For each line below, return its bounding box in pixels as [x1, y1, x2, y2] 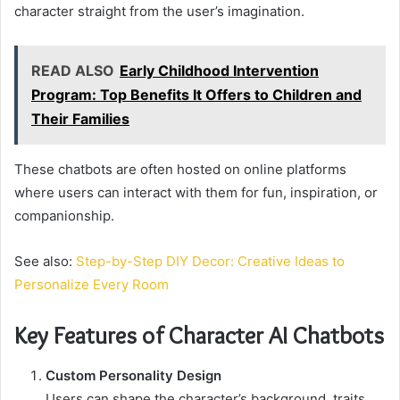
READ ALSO [31, 62, 114, 80]
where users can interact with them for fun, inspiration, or [14, 184, 378, 202]
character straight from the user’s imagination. [14, 3, 304, 21]
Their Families [31, 110, 129, 129]
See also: [14, 253, 76, 271]
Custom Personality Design [46, 366, 221, 384]
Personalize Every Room [14, 276, 169, 294]
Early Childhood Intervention [120, 62, 319, 80]
